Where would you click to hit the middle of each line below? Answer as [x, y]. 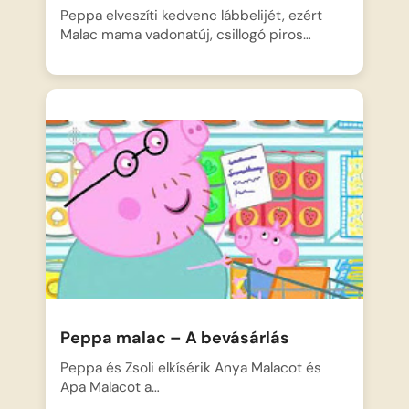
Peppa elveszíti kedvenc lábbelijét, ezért [192, 16]
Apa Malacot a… [110, 388]
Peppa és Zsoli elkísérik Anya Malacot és [191, 368]
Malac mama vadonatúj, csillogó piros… [186, 35]
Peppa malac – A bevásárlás [175, 338]
